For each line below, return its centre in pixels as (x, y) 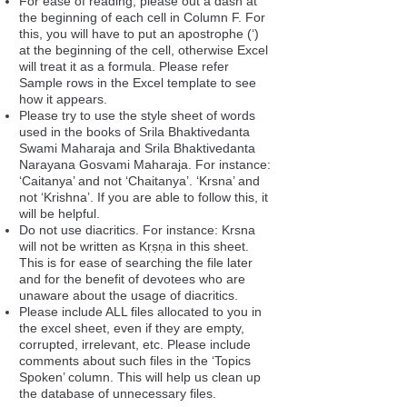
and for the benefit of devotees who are (132, 279)
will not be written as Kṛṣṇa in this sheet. (134, 246)
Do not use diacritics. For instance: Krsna (137, 230)
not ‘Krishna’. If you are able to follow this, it (144, 197)
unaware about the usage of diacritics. (129, 295)
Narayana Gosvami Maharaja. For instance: (145, 164)
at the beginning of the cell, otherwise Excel (144, 50)
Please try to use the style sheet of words (137, 115)
